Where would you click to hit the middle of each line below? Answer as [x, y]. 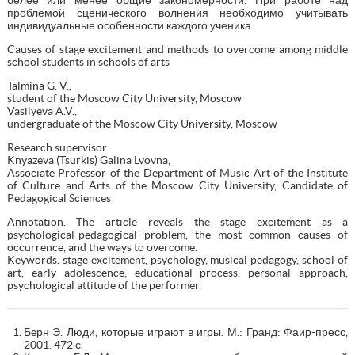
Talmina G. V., [39, 85]
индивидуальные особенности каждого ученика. [130, 25]
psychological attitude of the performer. [104, 285]
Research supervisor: [58, 147]
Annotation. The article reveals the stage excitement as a [177, 221]
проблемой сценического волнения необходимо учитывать [177, 12]
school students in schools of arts [88, 61]
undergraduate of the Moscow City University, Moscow [142, 123]
